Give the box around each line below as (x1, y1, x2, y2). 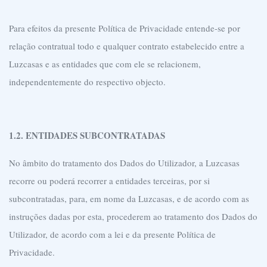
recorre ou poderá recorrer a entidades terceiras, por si (9, 175, 210, 187)
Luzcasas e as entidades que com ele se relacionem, (9, 58, 201, 70)
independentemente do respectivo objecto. (9, 76, 166, 88)
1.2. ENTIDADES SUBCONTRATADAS (9, 129, 165, 142)
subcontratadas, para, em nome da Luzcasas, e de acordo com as (9, 193, 249, 204)
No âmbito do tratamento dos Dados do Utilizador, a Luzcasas (9, 157, 240, 169)
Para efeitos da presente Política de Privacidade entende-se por (9, 22, 240, 34)
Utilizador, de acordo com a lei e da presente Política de (9, 228, 216, 240)
